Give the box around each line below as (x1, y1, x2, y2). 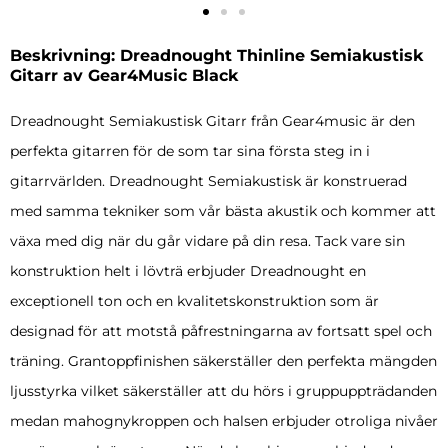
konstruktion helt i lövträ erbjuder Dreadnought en (10, 262, 366, 281)
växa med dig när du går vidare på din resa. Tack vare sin (10, 232, 405, 251)
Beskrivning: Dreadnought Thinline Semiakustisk (10, 46, 423, 66)
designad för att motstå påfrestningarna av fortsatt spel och (10, 322, 432, 341)
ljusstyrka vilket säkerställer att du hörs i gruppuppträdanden (10, 382, 437, 401)
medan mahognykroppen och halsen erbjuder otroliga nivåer (10, 412, 438, 431)
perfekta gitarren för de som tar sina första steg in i (10, 142, 370, 161)
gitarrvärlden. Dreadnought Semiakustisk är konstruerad (10, 172, 407, 191)
